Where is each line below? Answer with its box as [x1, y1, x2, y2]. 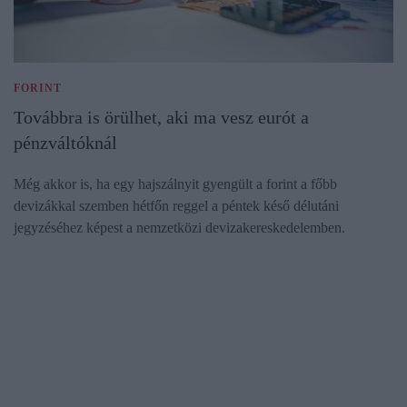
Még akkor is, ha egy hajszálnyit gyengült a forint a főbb [14, 175, 337, 192]
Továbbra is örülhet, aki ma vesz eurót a [14, 106, 309, 127]
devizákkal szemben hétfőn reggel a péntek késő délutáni [14, 197, 339, 213]
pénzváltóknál [14, 132, 117, 153]
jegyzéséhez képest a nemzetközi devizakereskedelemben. [14, 219, 345, 235]
